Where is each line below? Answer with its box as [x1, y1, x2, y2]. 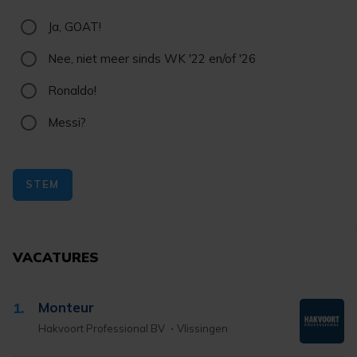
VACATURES [13, 248, 99, 265]
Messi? [48, 114, 86, 130]
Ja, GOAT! [48, 18, 101, 34]
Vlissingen [177, 321, 228, 335]
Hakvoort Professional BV [38, 321, 167, 335]
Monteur [38, 298, 94, 316]
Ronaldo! [48, 82, 96, 98]
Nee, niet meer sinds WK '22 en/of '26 [48, 50, 256, 66]
